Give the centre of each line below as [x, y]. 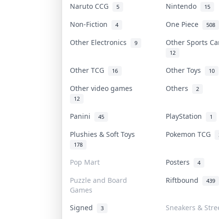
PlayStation [186, 116]
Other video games [103, 88]
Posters [180, 162]
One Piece [184, 24]
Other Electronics [100, 42]
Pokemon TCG [190, 134]
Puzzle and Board [99, 180]
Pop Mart [85, 162]
